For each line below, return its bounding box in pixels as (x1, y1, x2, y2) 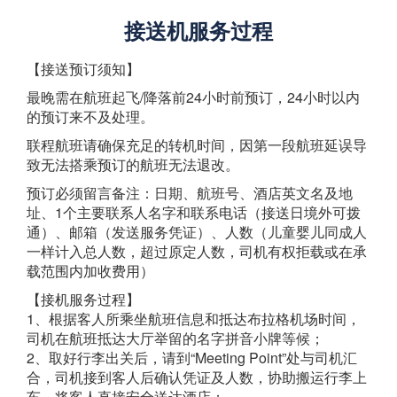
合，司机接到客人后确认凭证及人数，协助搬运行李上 (27, 367, 367, 387)
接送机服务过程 (124, 15, 273, 45)
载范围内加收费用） (27, 261, 154, 281)
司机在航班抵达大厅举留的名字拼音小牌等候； (27, 328, 324, 348)
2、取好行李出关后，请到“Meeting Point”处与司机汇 (27, 347, 357, 368)
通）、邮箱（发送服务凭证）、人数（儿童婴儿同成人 (27, 222, 367, 242)
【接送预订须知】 (27, 58, 140, 79)
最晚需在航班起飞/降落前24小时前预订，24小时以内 (27, 87, 360, 107)
